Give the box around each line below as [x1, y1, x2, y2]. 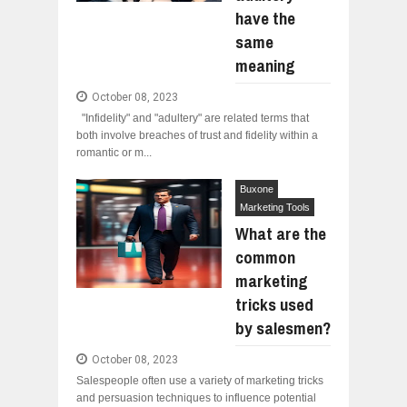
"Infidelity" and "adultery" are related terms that [76, 112, 309, 124]
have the [235, 6, 295, 30]
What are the [235, 222, 326, 245]
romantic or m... [76, 146, 152, 159]
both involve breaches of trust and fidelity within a [76, 129, 318, 142]
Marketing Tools [240, 202, 310, 213]
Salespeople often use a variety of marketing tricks [76, 374, 323, 387]
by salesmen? [235, 316, 331, 340]
